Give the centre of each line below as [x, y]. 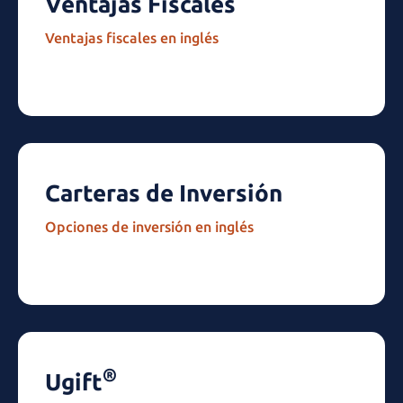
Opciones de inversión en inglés [149, 227]
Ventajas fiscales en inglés [132, 38]
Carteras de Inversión [164, 193]
